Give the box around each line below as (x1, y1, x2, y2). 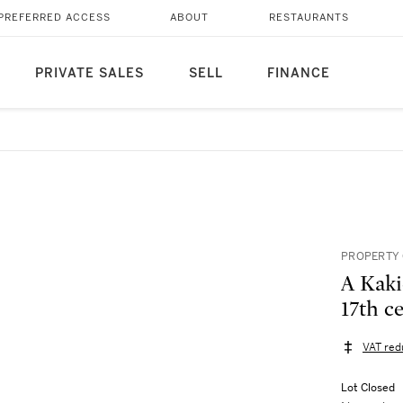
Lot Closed (341, 381, 395, 395)
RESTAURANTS (268, 12, 349, 23)
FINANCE (266, 66, 330, 81)
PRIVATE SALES (34, 66, 144, 81)
